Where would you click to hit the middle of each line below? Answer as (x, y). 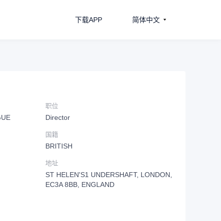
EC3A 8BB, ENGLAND (80, 184)
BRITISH (59, 146)
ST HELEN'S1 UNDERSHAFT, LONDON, (109, 175)
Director (58, 117)
